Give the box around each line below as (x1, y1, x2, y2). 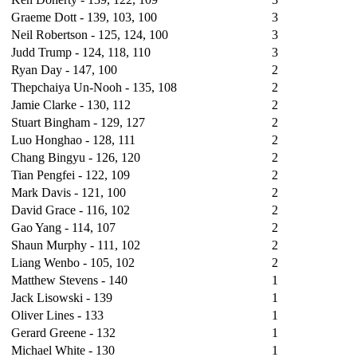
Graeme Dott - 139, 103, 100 (11, 10, 157, 24)
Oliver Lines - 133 (11, 308, 104, 322)
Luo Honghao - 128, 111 (11, 132, 135, 147)
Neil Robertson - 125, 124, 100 (11, 27, 168, 41)
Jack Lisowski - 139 (11, 290, 112, 304)
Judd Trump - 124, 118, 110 (11, 45, 151, 59)
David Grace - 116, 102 (11, 202, 130, 217)
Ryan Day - (11, 62, 73, 76)
